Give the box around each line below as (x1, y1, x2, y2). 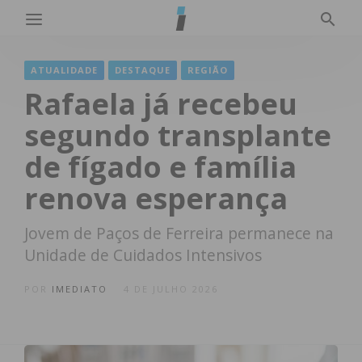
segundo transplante (24, 116, 331, 155)
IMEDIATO (52, 283, 107, 295)
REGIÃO (187, 64, 228, 76)
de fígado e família (24, 147, 297, 187)
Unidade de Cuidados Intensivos (24, 244, 262, 266)
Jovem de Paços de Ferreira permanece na (24, 222, 334, 244)
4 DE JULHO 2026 (124, 283, 218, 295)
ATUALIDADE (31, 64, 98, 76)
